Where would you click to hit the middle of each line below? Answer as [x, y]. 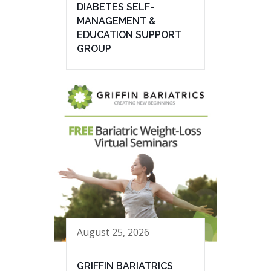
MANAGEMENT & [116, 21]
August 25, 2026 [113, 233]
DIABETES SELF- [116, 7]
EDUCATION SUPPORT [129, 35]
